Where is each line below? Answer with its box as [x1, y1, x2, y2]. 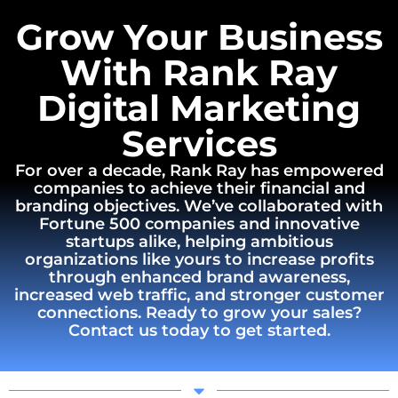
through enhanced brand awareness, [48, 267, 350, 287]
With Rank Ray [60, 50, 338, 94]
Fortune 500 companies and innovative [38, 213, 360, 234]
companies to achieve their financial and [33, 178, 365, 198]
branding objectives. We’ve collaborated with [15, 195, 383, 216]
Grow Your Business [15, 14, 383, 59]
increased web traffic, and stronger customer [13, 284, 385, 305]
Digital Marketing [37, 85, 361, 130]
